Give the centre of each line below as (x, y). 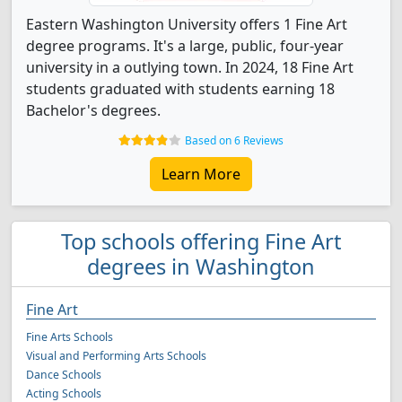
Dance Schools (64, 375)
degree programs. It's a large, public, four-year (185, 46)
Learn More (201, 174)
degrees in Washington (201, 267)
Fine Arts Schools (70, 337)
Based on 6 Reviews (234, 140)
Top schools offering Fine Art (201, 241)
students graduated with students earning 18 (180, 89)
